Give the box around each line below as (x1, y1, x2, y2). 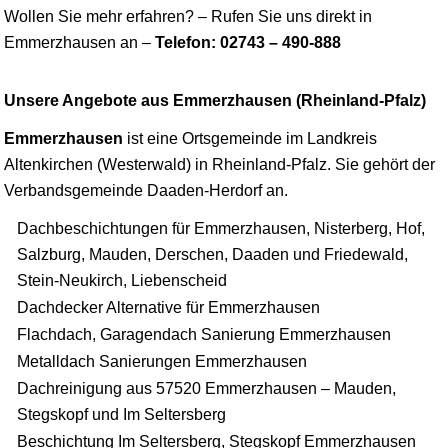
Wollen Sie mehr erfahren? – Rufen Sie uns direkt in (4, 8, 372, 26)
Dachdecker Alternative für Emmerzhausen (17, 299, 320, 317)
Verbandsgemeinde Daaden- (4, 182, 209, 200)
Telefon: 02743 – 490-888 (155, 34, 341, 52)
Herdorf (209, 182, 262, 200)
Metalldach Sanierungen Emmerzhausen (17, 353, 307, 371)
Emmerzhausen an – (4, 34, 155, 52)
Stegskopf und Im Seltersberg (17, 406, 226, 424)
